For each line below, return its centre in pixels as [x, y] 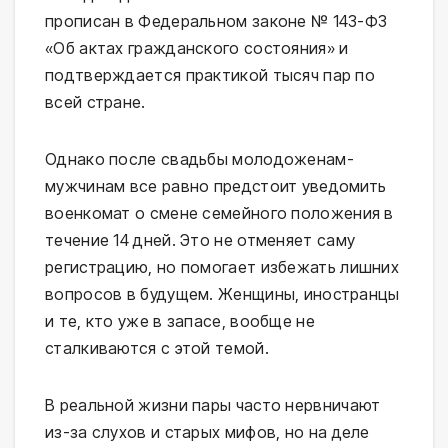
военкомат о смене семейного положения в [219, 213]
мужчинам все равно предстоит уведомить [216, 186]
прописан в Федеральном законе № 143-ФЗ [216, 21]
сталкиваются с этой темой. [157, 348]
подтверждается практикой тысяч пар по [210, 75]
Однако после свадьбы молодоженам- [199, 159]
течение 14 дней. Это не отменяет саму [200, 240]
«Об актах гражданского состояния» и [197, 48]
